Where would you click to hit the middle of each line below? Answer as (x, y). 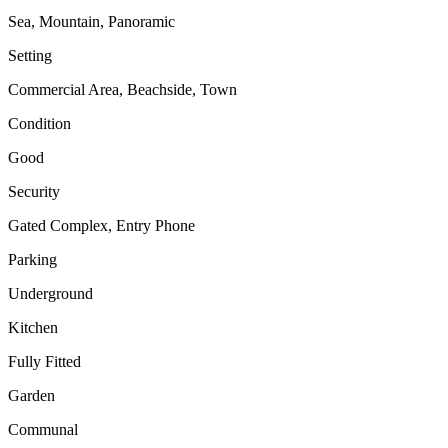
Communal (43, 430)
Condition (39, 124)
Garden (31, 396)
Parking (32, 260)
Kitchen (33, 328)
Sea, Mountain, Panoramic (91, 22)
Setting (30, 56)
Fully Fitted (44, 362)
